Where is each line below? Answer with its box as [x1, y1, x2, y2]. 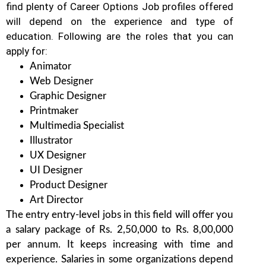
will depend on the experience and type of [6, 15, 234, 28]
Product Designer [30, 180, 107, 191]
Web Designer [30, 76, 93, 87]
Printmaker [30, 106, 78, 116]
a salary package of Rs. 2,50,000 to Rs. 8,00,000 [6, 224, 234, 235]
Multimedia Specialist [30, 121, 124, 131]
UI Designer [30, 165, 83, 176]
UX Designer [30, 150, 86, 161]
